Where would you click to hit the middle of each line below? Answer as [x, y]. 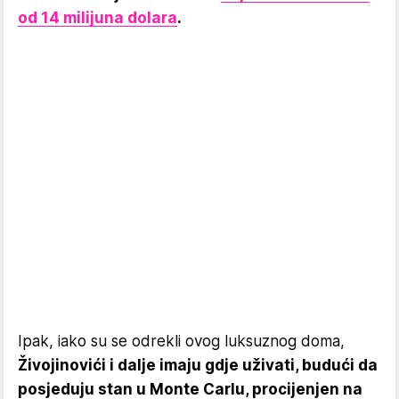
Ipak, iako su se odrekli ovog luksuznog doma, [181, 341]
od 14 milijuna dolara [98, 18]
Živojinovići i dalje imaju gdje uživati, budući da [198, 365]
